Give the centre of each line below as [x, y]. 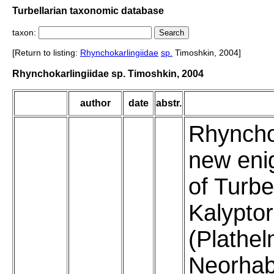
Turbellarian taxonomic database [88, 10]
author [95, 103]
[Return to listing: [46, 53]
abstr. [169, 103]
